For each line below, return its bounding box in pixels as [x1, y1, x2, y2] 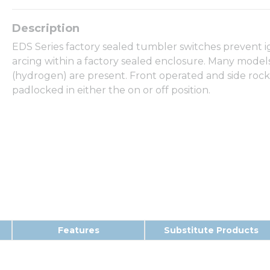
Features [57, 224, 99, 236]
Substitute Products [163, 224, 259, 236]
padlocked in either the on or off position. [12, 84, 210, 96]
